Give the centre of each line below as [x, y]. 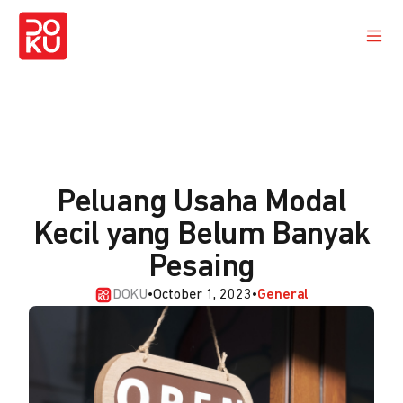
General [283, 295]
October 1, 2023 [203, 295]
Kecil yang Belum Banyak [201, 236]
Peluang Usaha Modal [201, 203]
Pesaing [201, 268]
